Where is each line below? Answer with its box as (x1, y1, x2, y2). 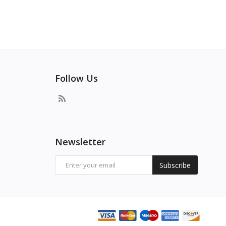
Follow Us (54, 72, 98, 85)
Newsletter (54, 136, 105, 148)
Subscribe (159, 160, 191, 170)
